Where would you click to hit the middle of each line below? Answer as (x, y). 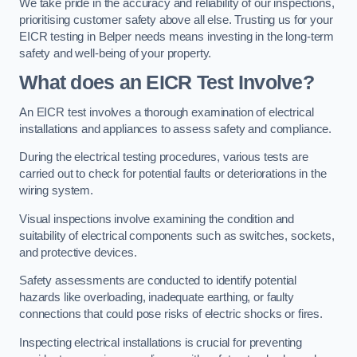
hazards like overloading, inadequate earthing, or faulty (157, 298)
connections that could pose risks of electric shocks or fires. (171, 314)
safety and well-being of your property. (116, 53)
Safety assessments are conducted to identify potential (158, 281)
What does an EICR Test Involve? (167, 83)
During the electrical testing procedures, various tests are (164, 157)
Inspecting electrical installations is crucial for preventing (161, 342)
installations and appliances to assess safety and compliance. (176, 129)
